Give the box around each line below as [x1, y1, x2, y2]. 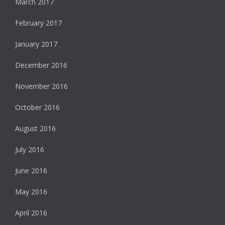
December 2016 [15, 60, 67, 70]
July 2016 [15, 145, 44, 155]
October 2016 [15, 102, 60, 113]
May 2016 [15, 187, 47, 197]
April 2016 [15, 208, 47, 218]
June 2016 [15, 166, 47, 176]
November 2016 [15, 81, 68, 91]
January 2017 [15, 39, 57, 49]
